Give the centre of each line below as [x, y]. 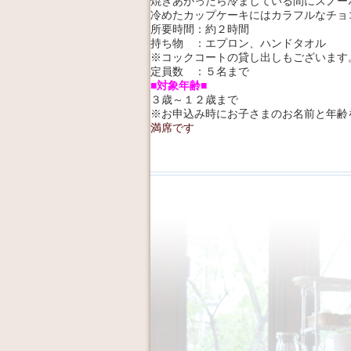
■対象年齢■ [179, 86]
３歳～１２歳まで [194, 100]
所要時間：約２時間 [200, 29]
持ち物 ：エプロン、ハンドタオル [238, 43]
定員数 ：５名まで [200, 72]
